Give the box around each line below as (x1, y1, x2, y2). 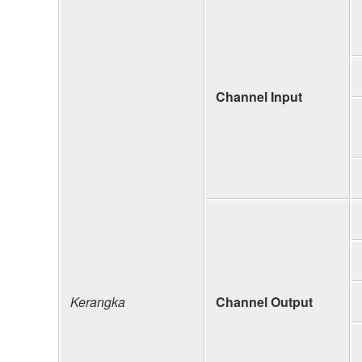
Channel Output (216, 292, 313, 311)
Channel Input (216, 86, 302, 106)
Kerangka (70, 292, 125, 311)
